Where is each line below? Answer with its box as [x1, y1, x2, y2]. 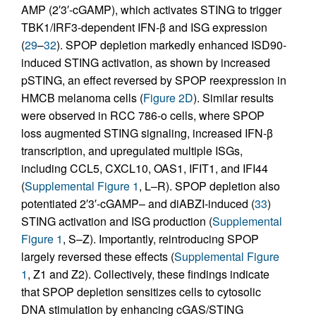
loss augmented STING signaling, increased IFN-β [21, 124, 273, 141]
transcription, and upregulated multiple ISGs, [21, 142, 243, 159]
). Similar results [193, 89, 274, 106]
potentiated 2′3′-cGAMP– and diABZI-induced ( [21, 195, 255, 212]
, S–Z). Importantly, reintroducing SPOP [63, 230, 259, 247]
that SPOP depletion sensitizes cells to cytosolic [21, 283, 261, 300]
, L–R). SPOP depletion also [139, 177, 280, 194]
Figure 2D [143, 89, 193, 106]
